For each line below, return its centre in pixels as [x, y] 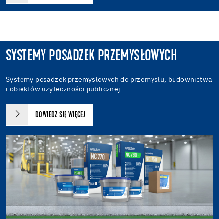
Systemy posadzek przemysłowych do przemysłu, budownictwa [109, 79]
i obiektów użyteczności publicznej [63, 89]
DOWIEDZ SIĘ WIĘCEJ [60, 115]
